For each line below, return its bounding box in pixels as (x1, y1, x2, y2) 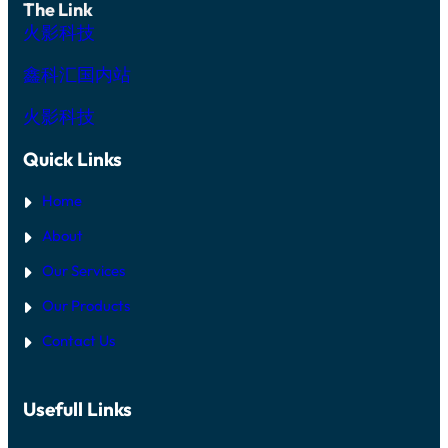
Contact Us (42, 330, 115, 350)
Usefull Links (23, 397, 132, 422)
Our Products (42, 295, 130, 315)
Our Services (42, 260, 125, 280)
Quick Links (23, 146, 122, 171)
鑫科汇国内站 (23, 62, 131, 86)
